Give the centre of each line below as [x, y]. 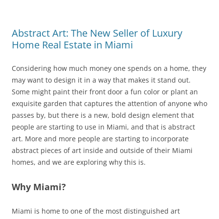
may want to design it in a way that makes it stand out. [101, 80]
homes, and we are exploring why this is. [79, 162]
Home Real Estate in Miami [72, 45]
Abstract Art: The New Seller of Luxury [97, 33]
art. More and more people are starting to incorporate [100, 139]
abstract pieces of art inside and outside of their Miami [102, 151]
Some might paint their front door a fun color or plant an [105, 92]
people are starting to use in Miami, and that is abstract [103, 127]
